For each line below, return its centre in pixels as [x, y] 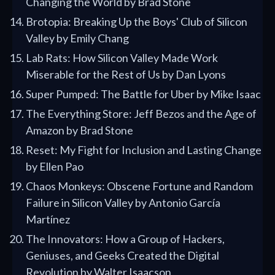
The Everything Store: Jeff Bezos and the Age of [141, 114]
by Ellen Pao [55, 167]
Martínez [48, 219]
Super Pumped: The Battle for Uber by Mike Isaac [143, 94]
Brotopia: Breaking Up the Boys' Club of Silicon [137, 22]
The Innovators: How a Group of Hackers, [125, 239]
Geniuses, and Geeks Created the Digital [122, 256]
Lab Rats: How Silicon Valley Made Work [122, 58]
